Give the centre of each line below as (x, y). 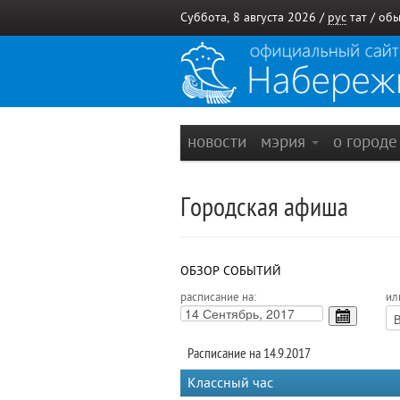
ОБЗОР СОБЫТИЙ (231, 271)
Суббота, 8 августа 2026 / (254, 17)
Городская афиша (264, 208)
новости (217, 142)
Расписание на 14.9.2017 (249, 354)
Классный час (230, 383)
